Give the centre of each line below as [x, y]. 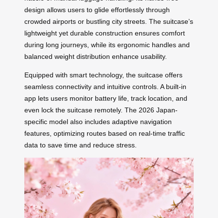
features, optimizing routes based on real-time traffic [105, 133]
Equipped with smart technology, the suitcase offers [103, 75]
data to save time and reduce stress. [81, 145]
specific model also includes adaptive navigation [98, 121]
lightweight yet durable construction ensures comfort [105, 33]
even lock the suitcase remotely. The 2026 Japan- [101, 110]
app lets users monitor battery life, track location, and [106, 98]
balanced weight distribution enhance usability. [96, 56]
